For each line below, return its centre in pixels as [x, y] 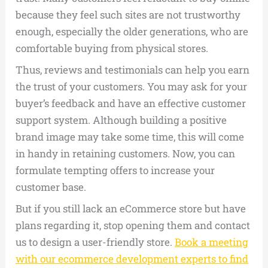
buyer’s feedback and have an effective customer [131, 103]
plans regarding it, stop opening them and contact [133, 226]
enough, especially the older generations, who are [132, 32]
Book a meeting [212, 242]
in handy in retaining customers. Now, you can [126, 154]
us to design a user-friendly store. [95, 242]
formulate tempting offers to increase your [115, 170]
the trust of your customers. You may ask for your [132, 87]
